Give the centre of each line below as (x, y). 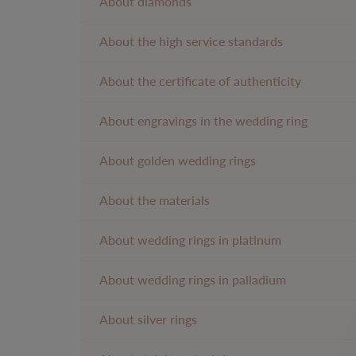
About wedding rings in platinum (190, 240)
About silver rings (148, 319)
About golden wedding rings (178, 160)
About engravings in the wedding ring (203, 120)
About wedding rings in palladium (193, 279)
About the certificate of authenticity (200, 81)
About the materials (155, 200)
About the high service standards (191, 41)
